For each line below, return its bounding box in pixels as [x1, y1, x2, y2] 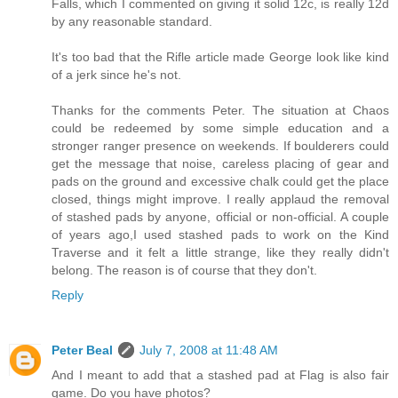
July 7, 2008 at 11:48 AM [139, 343, 278, 358]
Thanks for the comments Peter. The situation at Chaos [52, 103, 389, 118]
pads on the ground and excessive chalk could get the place [52, 174, 389, 189]
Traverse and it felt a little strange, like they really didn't [52, 245, 389, 260]
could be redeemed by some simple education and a [52, 121, 389, 136]
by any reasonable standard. [52, 14, 212, 29]
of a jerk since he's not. [52, 68, 181, 83]
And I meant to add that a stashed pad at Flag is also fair [52, 368, 389, 383]
